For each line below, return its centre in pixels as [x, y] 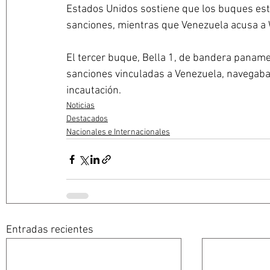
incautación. [94, 91]
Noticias [80, 106]
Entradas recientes [50, 230]
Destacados [87, 119]
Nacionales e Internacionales [118, 133]
